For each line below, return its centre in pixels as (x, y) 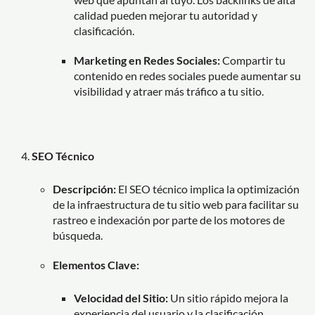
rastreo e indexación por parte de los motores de (169, 219)
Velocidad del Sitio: (121, 297)
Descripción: (84, 188)
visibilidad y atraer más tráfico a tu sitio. (169, 91)
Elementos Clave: (96, 264)
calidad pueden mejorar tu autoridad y (166, 15)
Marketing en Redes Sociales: (147, 60)
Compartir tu (253, 60)
